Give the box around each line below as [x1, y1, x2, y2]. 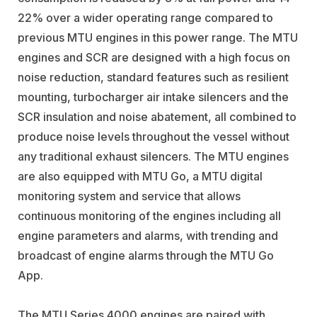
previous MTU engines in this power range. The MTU [18, 30, 298, 45]
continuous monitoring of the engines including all [18, 209, 281, 224]
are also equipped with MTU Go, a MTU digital [18, 169, 263, 184]
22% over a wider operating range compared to [18, 11, 273, 25]
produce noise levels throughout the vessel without [18, 129, 289, 144]
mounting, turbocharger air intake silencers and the [18, 90, 289, 105]
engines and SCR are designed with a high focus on [18, 50, 290, 65]
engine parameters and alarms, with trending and [18, 229, 278, 243]
